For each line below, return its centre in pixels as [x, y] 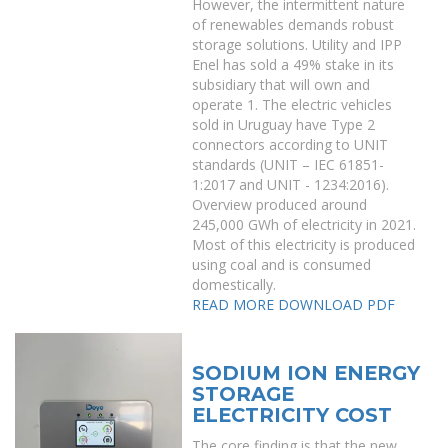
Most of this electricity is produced [304, 244]
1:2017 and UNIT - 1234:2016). [291, 184]
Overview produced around [280, 204]
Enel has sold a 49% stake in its [293, 64]
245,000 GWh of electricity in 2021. [304, 224]
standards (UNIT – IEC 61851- [288, 164]
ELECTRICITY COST [292, 415]
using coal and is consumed [282, 264]
